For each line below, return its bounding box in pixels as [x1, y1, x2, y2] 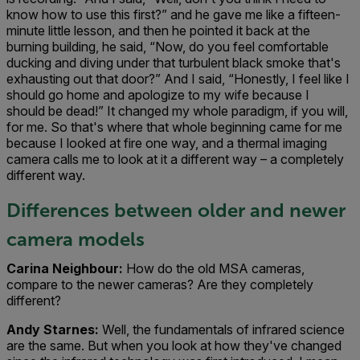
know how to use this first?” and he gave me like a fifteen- [6, 6, 341, 22]
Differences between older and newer [6, 199, 346, 221]
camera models [6, 228, 145, 250]
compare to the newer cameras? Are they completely [6, 276, 313, 292]
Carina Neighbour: [6, 260, 126, 276]
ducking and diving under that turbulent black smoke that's [6, 55, 341, 71]
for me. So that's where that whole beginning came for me [6, 119, 342, 135]
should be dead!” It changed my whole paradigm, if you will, [6, 103, 348, 119]
